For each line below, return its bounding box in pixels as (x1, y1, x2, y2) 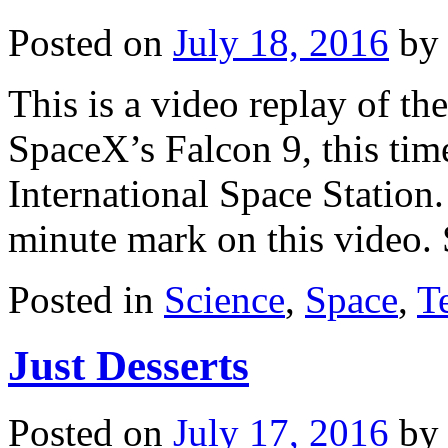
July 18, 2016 (173, 20, 389, 64)
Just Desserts (8, 342, 249, 390)
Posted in (8, 277, 154, 321)
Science (164, 277, 285, 321)
